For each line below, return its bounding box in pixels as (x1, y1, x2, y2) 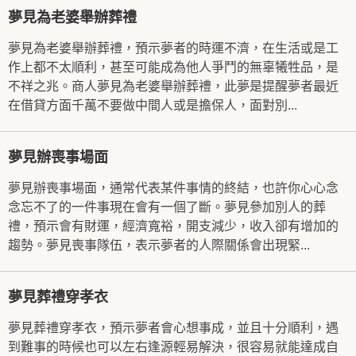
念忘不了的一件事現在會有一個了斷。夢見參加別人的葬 (8, 200, 326, 214)
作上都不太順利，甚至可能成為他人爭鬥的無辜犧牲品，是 (8, 60, 339, 74)
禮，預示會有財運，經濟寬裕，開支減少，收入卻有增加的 (8, 219, 339, 233)
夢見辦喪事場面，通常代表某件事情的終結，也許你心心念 (8, 181, 339, 195)
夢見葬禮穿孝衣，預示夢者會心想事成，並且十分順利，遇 (8, 321, 339, 335)
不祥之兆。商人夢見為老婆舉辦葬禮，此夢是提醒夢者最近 (8, 79, 339, 93)
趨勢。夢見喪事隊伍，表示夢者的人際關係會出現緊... (8, 238, 310, 252)
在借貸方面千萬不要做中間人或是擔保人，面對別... (8, 99, 297, 112)
